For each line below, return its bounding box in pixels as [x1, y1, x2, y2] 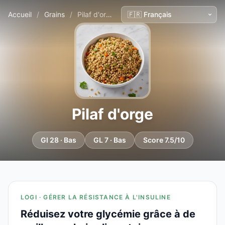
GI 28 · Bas [40, 136, 76, 144]
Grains [44, 10, 65, 19]
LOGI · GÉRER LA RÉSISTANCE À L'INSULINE [21, 193, 171, 201]
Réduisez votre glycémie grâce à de [21, 208, 195, 220]
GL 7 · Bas [93, 136, 126, 144]
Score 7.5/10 [143, 136, 185, 144]
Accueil [8, 10, 32, 19]
